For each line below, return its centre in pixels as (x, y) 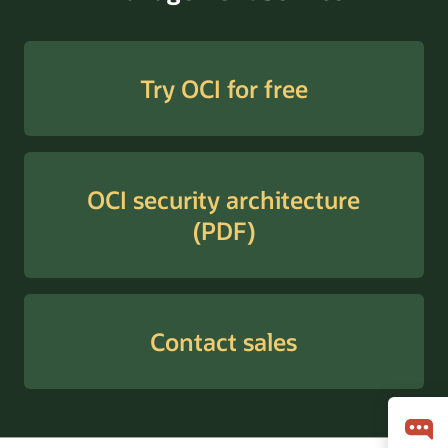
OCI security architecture (224, 199)
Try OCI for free (223, 88)
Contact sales (224, 341)
